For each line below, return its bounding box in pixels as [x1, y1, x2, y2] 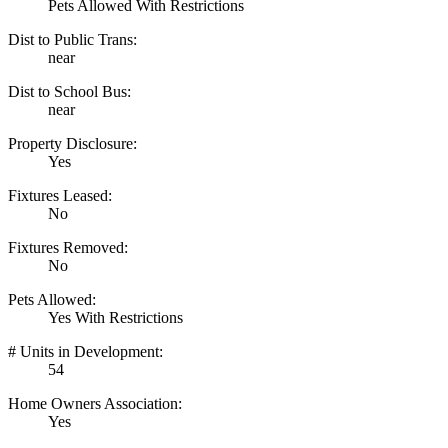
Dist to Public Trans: [8, 30, 137, 48]
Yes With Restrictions [48, 308, 183, 326]
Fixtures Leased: [8, 186, 112, 204]
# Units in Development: [8, 342, 163, 360]
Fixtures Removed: [8, 238, 128, 256]
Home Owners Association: [8, 394, 182, 412]
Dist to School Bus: [8, 82, 131, 100]
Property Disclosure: [8, 134, 137, 152]
